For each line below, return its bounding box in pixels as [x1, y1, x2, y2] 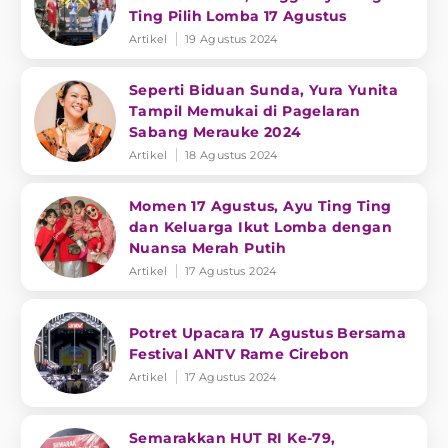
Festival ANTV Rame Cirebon [129, 344, 350, 363]
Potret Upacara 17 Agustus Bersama [129, 323, 407, 342]
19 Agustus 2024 [184, 32, 278, 46]
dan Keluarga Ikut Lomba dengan [129, 218, 392, 236]
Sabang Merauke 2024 [129, 123, 302, 141]
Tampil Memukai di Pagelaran [129, 102, 361, 120]
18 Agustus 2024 [184, 148, 278, 162]
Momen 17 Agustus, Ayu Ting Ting [129, 197, 392, 215]
